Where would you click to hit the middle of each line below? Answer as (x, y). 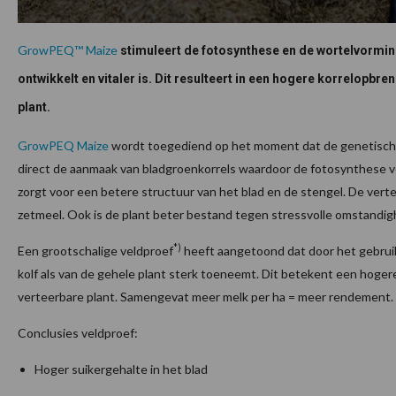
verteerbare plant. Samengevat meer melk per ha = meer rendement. (206, 296)
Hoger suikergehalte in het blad (121, 369)
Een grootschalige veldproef (95, 250)
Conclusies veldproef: (78, 332)
